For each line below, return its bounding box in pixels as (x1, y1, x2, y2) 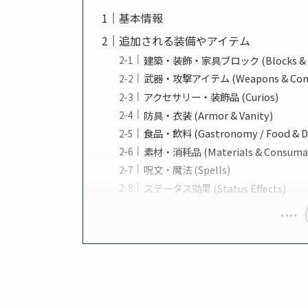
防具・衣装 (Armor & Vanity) (144, 107, 274, 122)
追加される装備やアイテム (119, 32, 251, 49)
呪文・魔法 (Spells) (144, 162, 231, 177)
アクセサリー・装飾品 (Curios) (144, 89, 279, 104)
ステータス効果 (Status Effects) (144, 180, 287, 195)
